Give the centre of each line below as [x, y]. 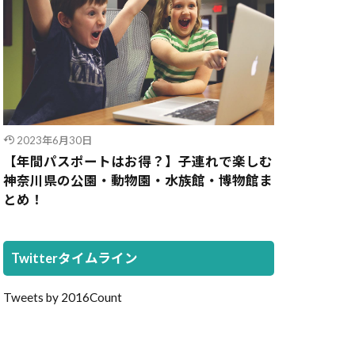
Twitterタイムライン [74, 259]
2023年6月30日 [54, 141]
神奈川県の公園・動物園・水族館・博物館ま [138, 181]
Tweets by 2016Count [63, 298]
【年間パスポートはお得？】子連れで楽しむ [138, 162]
